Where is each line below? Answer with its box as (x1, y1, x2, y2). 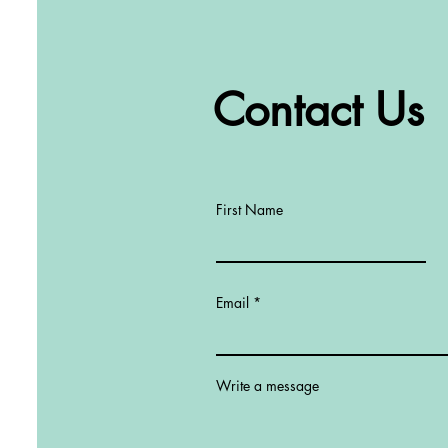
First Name (216, 200, 283, 219)
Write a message (216, 376, 319, 395)
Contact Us (213, 80, 424, 139)
